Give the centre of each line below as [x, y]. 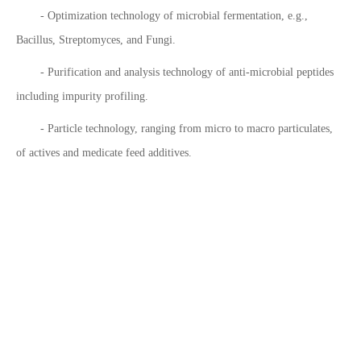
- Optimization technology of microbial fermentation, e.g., [174, 15]
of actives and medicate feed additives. [104, 152]
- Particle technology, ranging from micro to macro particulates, [187, 128]
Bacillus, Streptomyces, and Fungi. [96, 39]
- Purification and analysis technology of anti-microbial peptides [187, 72]
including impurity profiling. [82, 96]
